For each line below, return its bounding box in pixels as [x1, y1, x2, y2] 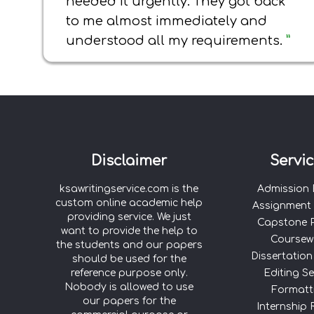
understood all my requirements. [66, 34, 286, 48]
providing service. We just [67, 212, 191, 222]
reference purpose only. [70, 268, 188, 278]
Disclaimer [91, 153, 167, 169]
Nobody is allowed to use [64, 282, 193, 292]
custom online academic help [55, 198, 203, 208]
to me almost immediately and [66, 14, 267, 28]
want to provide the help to [60, 226, 198, 236]
